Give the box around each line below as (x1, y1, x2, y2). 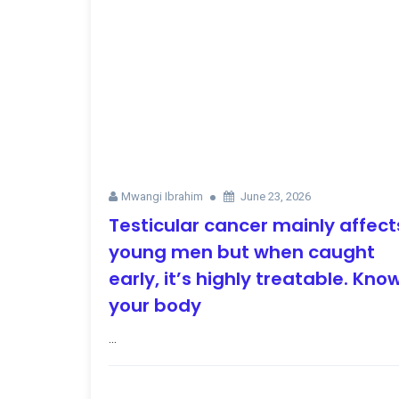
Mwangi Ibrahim (121, 189, 203, 203)
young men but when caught (109, 239, 375, 265)
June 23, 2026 (240, 189, 311, 203)
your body (109, 292, 201, 318)
